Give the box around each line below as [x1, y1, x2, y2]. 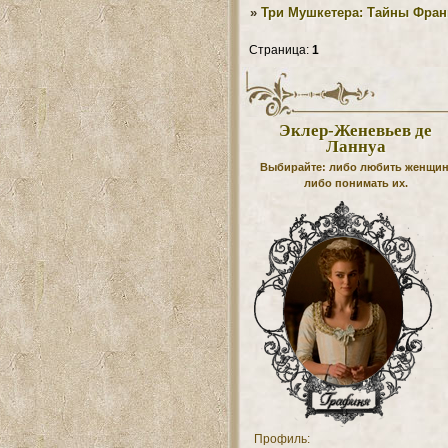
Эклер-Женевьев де [279, 121, 433, 141]
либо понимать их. [303, 176, 408, 189]
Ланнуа [325, 137, 386, 157]
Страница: [248, 42, 312, 57]
